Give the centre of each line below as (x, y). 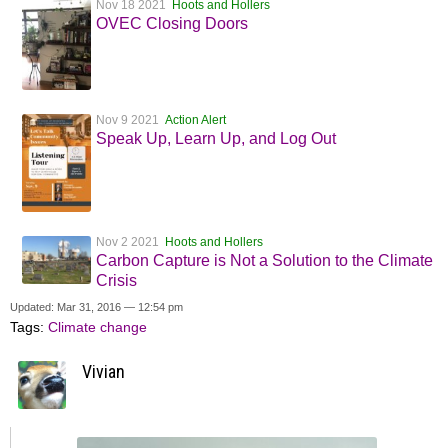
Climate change (97, 326)
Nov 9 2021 (130, 120)
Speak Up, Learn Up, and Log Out (216, 139)
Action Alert (195, 120)
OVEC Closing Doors (172, 23)
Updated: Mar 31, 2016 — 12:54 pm (96, 306)
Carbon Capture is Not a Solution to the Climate (264, 260)
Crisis (116, 280)
